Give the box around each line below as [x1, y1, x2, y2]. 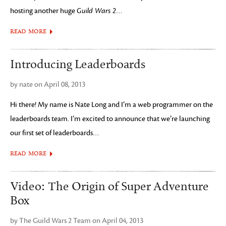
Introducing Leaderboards [10, 58, 146, 72]
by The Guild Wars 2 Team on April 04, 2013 [10, 216, 143, 225]
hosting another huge [10, 7, 77, 15]
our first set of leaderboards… [10, 129, 99, 137]
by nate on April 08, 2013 [10, 80, 85, 89]
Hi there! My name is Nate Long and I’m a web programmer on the [10, 100, 213, 109]
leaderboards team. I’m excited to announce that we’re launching [10, 115, 210, 123]
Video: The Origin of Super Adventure [10, 180, 209, 194]
